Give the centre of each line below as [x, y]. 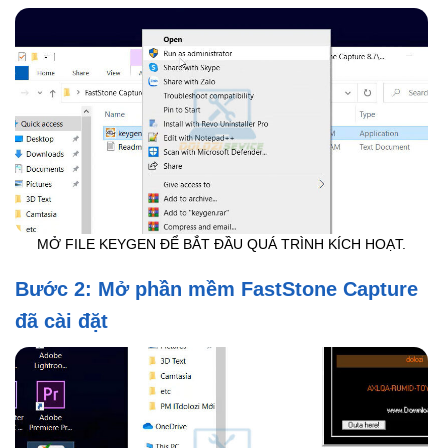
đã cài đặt [61, 321]
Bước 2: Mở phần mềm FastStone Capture [216, 289]
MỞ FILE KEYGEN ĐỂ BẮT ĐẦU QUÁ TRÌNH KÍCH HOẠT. [221, 245]
